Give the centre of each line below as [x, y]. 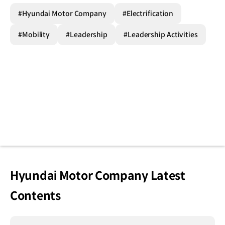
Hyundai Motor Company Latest [98, 176]
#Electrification [148, 14]
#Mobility [34, 35]
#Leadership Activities [161, 35]
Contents [35, 196]
